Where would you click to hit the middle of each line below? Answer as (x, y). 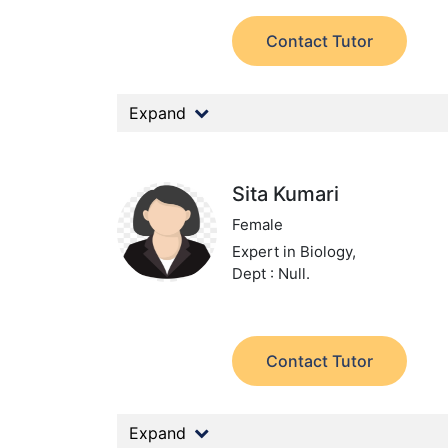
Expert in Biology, (294, 251)
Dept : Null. (271, 273)
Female (258, 224)
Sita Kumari (286, 194)
